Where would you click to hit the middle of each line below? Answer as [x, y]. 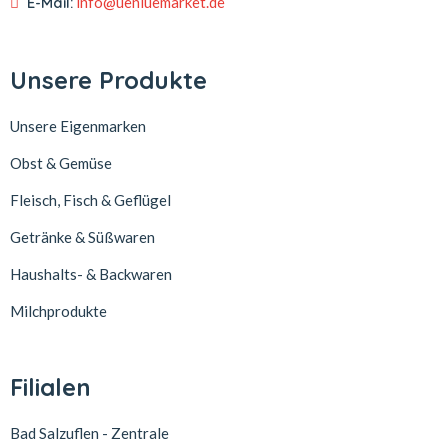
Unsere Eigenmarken [78, 126]
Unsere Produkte [108, 80]
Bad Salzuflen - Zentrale [89, 433]
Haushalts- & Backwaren [91, 274]
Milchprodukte [58, 311]
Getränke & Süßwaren [82, 237]
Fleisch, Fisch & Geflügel [90, 200]
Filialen [50, 387]
